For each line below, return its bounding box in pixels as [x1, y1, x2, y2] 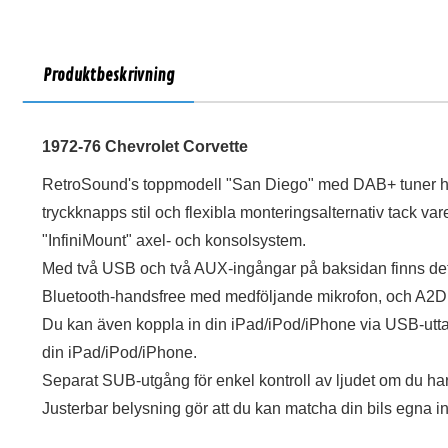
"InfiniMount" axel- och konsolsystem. [42, 232, 306, 249]
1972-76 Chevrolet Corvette [42, 138, 248, 155]
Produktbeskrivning [43, 66, 174, 86]
